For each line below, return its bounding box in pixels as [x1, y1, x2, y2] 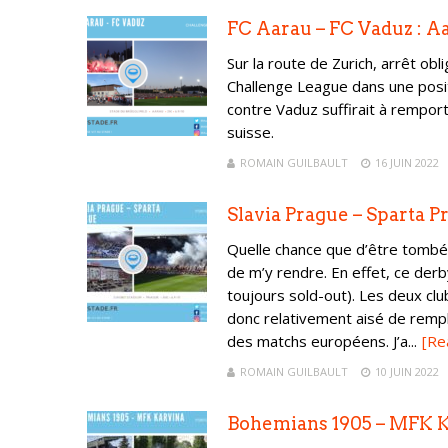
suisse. [227, 122, 274, 142]
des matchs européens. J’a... [227, 331, 417, 351]
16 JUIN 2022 [375, 155, 439, 170]
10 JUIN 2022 [375, 364, 439, 379]
